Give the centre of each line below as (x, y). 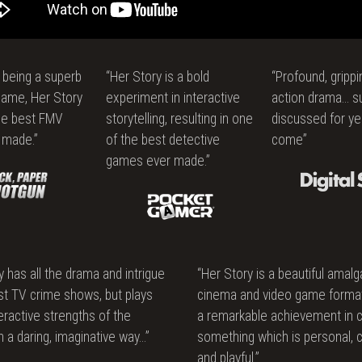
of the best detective (163, 139)
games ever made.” (158, 160)
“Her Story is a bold (158, 76)
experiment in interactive (173, 97)
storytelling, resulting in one (180, 118)
